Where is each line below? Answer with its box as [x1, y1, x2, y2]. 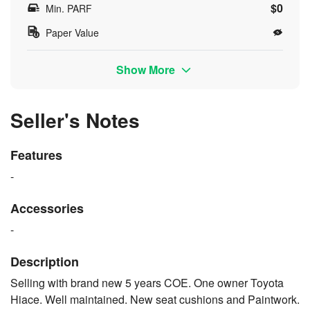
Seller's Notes [10, 105, 140, 134]
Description [10, 252, 79, 271]
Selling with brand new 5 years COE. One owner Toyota [10, 274, 284, 291]
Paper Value [46, 25, 99, 39]
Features [10, 145, 62, 164]
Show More [116, 61, 179, 77]
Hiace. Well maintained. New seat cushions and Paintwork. [10, 291, 300, 307]
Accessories [10, 199, 84, 217]
